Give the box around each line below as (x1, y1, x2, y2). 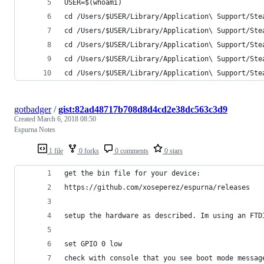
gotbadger (14, 104, 51, 114)
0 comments (113, 146, 148, 155)
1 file (47, 146, 63, 155)
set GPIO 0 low (64, 239, 126, 248)
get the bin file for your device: (64, 169, 200, 177)
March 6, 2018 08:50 (37, 114, 96, 123)
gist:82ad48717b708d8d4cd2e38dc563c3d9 (58, 104, 227, 114)
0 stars (163, 146, 183, 155)
